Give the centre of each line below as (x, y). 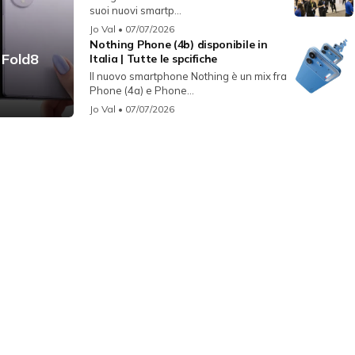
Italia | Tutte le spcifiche (154, 59)
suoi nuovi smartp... (136, 11)
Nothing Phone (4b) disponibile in (179, 45)
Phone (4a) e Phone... (142, 91)
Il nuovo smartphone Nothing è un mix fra (189, 76)
